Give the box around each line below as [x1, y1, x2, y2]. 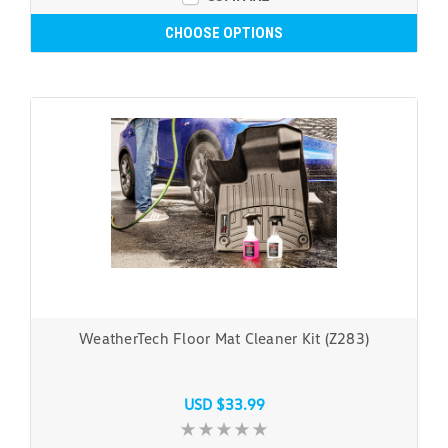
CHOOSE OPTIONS [165, 23, 283, 42]
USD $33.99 [183, 394, 265, 413]
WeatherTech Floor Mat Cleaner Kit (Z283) [79, 328, 369, 347]
